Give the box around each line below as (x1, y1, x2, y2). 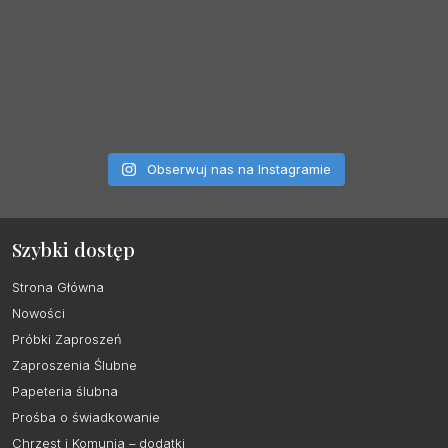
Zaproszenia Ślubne (12, 358, 137, 374)
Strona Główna (12, 280, 104, 296)
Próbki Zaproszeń (12, 332, 122, 348)
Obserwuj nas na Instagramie (146, 160, 331, 177)
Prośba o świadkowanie (12, 410, 160, 426)
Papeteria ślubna (12, 384, 118, 400)
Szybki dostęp (12, 236, 135, 263)
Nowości (12, 306, 65, 322)
